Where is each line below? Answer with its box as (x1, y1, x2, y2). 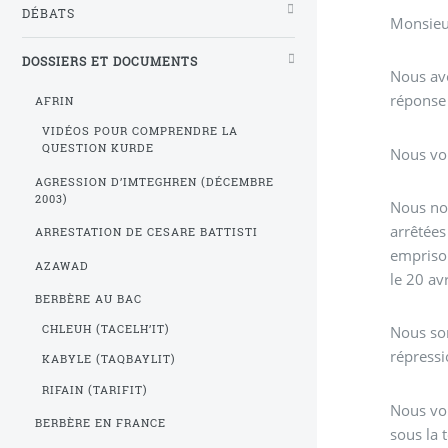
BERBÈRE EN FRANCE (35, 416, 167, 431)
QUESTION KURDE (41, 141, 154, 156)
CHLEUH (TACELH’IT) (41, 322, 170, 337)
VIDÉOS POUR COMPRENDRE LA (41, 124, 238, 139)
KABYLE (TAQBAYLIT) (41, 352, 176, 367)
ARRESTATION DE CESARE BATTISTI (35, 225, 258, 240)
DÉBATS (22, 5, 75, 21)
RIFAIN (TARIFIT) (41, 382, 148, 397)
